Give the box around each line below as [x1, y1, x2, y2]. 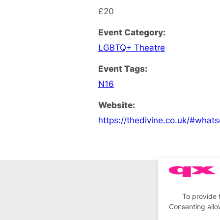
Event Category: [98, 27, 165, 37]
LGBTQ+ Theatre [98, 42, 165, 53]
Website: [98, 99, 135, 110]
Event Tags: [98, 63, 147, 74]
